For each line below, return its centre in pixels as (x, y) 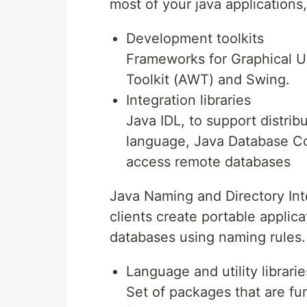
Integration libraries (188, 100)
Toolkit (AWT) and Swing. (208, 80)
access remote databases (208, 162)
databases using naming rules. (208, 237)
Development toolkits (195, 39)
